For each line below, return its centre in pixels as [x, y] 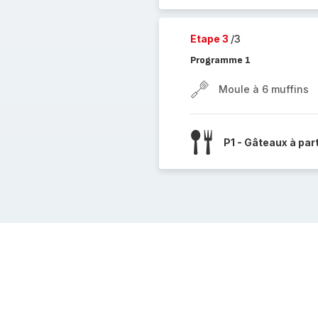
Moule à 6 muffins [263, 89]
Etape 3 [210, 39]
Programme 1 [220, 60]
